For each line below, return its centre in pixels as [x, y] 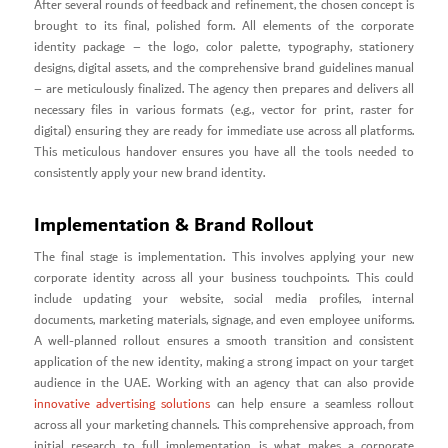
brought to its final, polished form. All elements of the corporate [224, 26]
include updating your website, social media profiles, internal [224, 300]
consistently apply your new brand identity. [149, 173]
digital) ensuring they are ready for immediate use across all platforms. [224, 131]
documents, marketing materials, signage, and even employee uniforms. [224, 321]
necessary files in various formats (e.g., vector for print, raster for [224, 110]
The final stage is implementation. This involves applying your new [224, 258]
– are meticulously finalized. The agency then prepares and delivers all [224, 89]
